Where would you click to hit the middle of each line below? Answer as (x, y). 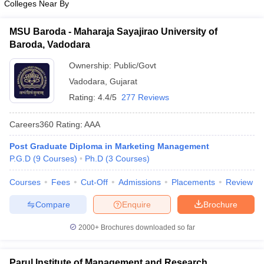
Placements (193, 182)
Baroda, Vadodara (50, 44)
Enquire (136, 204)
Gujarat (123, 81)
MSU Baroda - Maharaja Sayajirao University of (113, 32)
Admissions (140, 182)
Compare (52, 204)
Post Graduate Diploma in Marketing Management (109, 146)
